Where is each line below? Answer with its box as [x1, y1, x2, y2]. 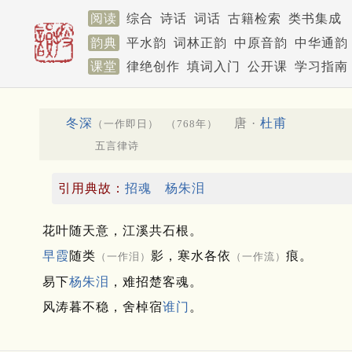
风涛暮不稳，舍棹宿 [42, 300, 163, 314]
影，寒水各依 [151, 249, 231, 263]
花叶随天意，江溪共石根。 [42, 224, 203, 238]
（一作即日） [93, 117, 159, 130]
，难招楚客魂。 [109, 275, 203, 289]
